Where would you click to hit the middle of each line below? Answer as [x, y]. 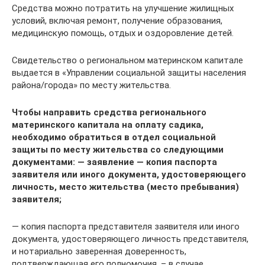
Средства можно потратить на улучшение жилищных [123, 8]
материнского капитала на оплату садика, [108, 125]
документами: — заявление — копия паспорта [114, 162]
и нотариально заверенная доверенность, [99, 251]
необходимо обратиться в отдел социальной [114, 137]
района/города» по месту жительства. [91, 85]
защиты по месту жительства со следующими [118, 149]
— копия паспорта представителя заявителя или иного [126, 226]
